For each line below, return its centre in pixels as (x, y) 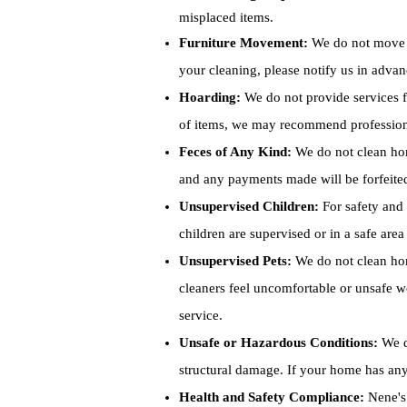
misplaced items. (226, 17)
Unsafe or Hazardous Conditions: (278, 342)
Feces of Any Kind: (235, 152)
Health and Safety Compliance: (272, 397)
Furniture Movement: (243, 43)
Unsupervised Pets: (235, 261)
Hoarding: (210, 97)
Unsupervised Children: (249, 206)
